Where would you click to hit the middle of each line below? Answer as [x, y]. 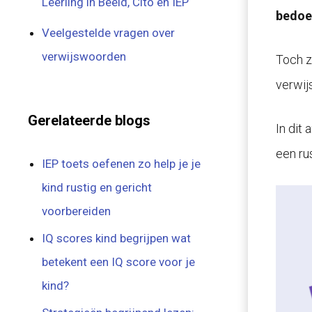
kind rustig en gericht [97, 187]
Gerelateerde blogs [89, 120]
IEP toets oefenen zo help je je [122, 164]
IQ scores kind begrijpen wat [117, 238]
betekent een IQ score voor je [119, 262]
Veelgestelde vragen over [109, 33]
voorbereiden [77, 211]
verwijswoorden [84, 56]
